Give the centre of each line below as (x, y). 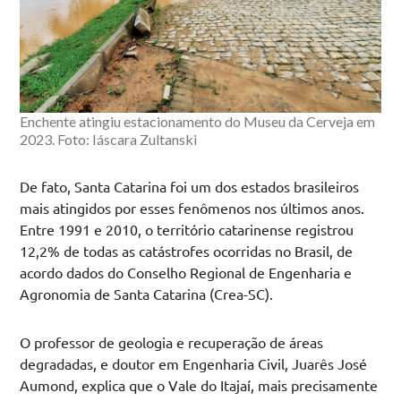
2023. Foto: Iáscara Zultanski (109, 140)
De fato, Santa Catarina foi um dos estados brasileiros (190, 187)
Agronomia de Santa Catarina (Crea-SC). (147, 294)
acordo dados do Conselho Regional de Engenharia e (186, 273)
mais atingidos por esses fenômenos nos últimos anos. (192, 208)
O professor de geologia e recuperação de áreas (172, 342)
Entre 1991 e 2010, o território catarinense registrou (187, 230)
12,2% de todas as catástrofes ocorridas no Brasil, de (187, 251)
